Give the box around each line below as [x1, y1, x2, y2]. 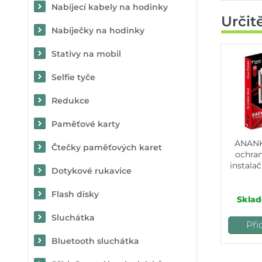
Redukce [51, 95, 89, 106]
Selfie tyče [51, 72, 95, 82]
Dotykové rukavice [51, 166, 132, 176]
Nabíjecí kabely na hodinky [51, 2, 168, 12]
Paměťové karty [51, 119, 120, 129]
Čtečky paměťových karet [51, 142, 162, 153]
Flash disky [51, 189, 99, 199]
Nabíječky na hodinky [51, 25, 144, 36]
